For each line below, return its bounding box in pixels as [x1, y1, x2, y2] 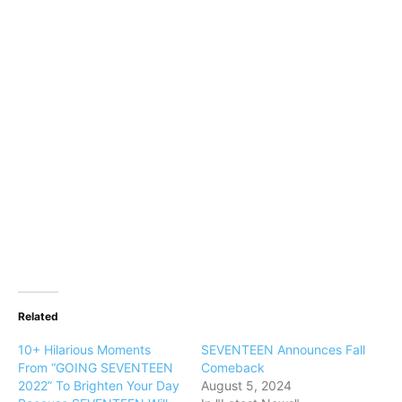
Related [18, 309, 58, 323]
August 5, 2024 [201, 377, 292, 393]
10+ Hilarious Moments [18, 341, 151, 357]
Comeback [201, 359, 265, 375]
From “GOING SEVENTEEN [18, 359, 173, 375]
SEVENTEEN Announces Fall [201, 341, 365, 357]
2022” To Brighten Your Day [18, 377, 179, 393]
